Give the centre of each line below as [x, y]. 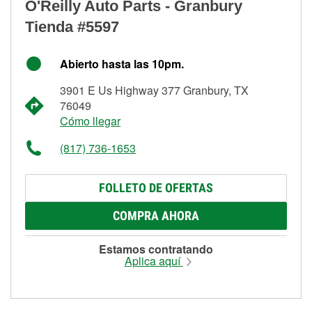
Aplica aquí [154, 260]
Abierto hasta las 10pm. [122, 63]
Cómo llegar [90, 120]
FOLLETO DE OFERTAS [156, 187]
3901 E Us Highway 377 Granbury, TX [154, 90]
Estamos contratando [156, 249]
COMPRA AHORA [156, 215]
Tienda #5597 [72, 26]
